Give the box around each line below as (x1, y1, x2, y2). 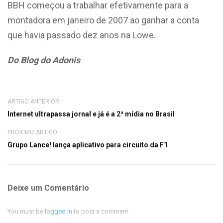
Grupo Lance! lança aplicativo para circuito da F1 (7, 141, 168, 149)
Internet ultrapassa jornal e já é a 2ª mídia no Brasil (7, 110, 175, 118)
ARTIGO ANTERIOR (7, 98, 59, 105)
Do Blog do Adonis (7, 55, 80, 65)
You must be (7, 208, 45, 215)
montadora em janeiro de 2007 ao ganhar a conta (7, 15, 199, 25)
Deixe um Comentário (7, 183, 89, 193)
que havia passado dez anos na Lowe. (7, 30, 156, 40)
